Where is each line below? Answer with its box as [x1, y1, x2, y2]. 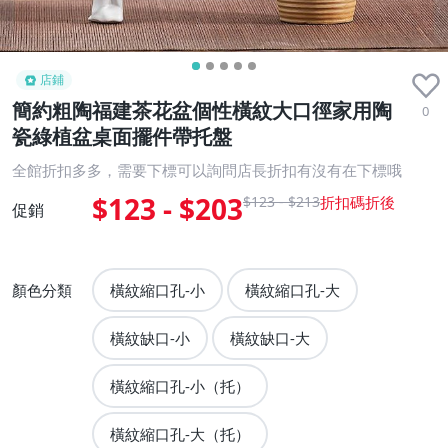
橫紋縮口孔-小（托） [110, 376, 250, 397]
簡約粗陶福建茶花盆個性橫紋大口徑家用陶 [12, 97, 392, 124]
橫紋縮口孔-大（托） [110, 424, 250, 445]
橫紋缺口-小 [110, 328, 190, 349]
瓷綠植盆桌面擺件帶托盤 [12, 123, 232, 150]
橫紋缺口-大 [230, 328, 310, 349]
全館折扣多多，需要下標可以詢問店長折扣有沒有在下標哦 [12, 160, 402, 180]
